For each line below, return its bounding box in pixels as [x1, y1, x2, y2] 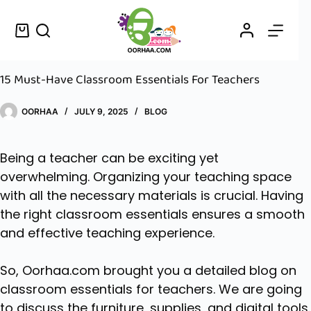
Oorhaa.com [22, 262, 100, 279]
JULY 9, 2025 [74, 106, 128, 117]
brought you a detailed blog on [100, 262, 296, 279]
